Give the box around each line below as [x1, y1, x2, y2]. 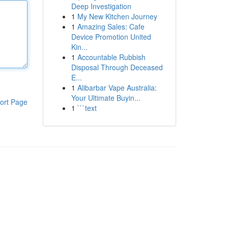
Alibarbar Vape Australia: [77, 82, 157, 93]
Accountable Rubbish [77, 52, 146, 62]
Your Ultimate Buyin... [71, 93, 140, 103]
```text [77, 103, 97, 113]
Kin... [71, 42, 88, 52]
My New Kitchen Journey [77, 11, 157, 21]
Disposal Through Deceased [71, 62, 163, 72]
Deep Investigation [71, 1, 131, 11]
